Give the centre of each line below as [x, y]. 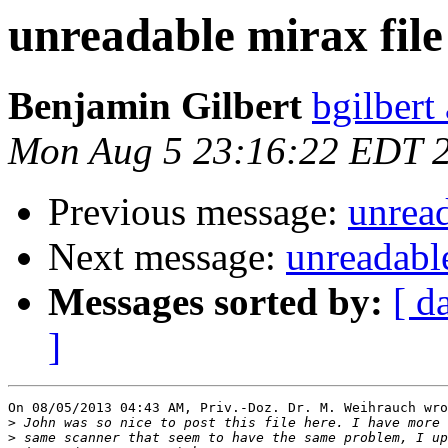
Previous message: [198, 212]
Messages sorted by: [215, 302]
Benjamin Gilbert [155, 106]
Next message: [167, 257]
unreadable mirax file [225, 35]
